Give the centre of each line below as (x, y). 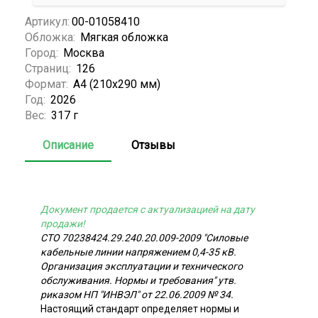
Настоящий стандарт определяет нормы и (140, 308)
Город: (43, 53)
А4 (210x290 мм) (117, 84)
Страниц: (49, 68)
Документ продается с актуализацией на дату (148, 209)
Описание (68, 145)
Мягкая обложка (124, 37)
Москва (84, 53)
